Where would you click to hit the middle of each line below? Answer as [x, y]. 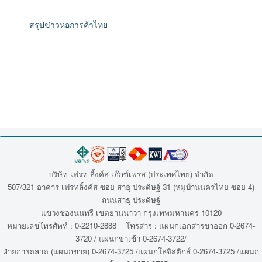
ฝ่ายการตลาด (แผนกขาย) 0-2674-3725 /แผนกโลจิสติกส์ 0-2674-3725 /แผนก [131, 251]
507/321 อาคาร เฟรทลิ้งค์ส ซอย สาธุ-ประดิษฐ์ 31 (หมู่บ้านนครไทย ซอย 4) [131, 187]
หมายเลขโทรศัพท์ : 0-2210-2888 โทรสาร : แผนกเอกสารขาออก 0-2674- [131, 225]
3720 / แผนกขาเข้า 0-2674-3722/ [131, 238]
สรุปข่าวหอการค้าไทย [68, 25]
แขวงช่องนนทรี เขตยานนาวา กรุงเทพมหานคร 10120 [131, 212]
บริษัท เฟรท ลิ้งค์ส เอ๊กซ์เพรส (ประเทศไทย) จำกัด [131, 174]
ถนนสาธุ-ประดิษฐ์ [131, 199]
